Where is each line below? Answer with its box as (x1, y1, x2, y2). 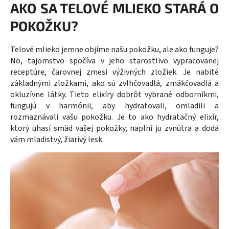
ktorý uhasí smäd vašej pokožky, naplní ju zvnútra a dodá (10, 123, 219, 134)
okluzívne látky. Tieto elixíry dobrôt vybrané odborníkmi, (10, 89, 219, 101)
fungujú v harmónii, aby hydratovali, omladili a (10, 100, 219, 112)
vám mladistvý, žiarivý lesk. (10, 134, 104, 146)
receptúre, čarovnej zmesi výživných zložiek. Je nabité (10, 66, 219, 78)
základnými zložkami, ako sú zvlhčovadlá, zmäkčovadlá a (10, 78, 219, 89)
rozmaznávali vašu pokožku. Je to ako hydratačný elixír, (10, 111, 219, 123)
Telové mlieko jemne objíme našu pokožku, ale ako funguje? (10, 44, 219, 56)
